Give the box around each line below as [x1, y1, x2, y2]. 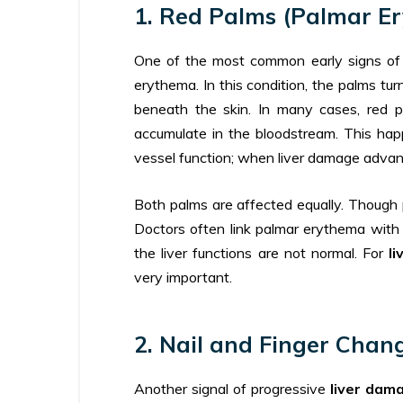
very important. [134, 267, 232, 286]
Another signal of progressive [134, 379, 330, 398]
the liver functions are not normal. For [134, 243, 390, 262]
